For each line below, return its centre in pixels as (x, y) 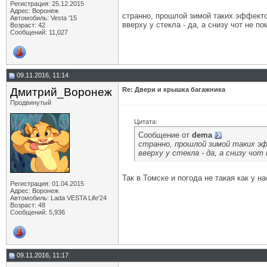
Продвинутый (31, 103)
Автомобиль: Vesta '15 (44, 18)
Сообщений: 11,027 (39, 32)
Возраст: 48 (28, 205)
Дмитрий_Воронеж (61, 92)
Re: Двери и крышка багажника (174, 89)
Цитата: (146, 122)
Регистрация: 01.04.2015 (47, 184)
